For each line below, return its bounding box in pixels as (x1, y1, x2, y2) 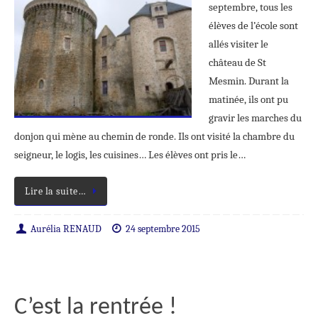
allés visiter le (209, 38, 268, 51)
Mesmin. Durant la (209, 75, 289, 88)
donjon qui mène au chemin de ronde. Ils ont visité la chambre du (14, 130, 295, 143)
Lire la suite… (25, 186, 86, 197)
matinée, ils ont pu (209, 93, 288, 106)
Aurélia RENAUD (30, 224, 102, 235)
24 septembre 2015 (126, 224, 201, 235)
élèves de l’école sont (209, 19, 298, 33)
